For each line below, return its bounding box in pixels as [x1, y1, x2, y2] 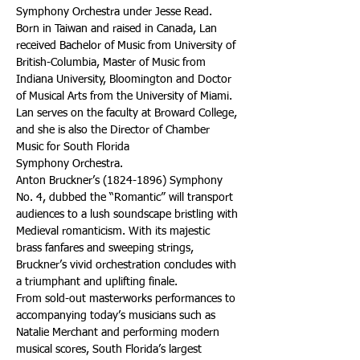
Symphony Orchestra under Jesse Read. [16, 6, 215, 18]
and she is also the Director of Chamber [16, 125, 213, 136]
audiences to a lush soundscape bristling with [16, 209, 241, 220]
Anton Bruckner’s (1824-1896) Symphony [16, 175, 226, 186]
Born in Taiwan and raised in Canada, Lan [16, 23, 220, 35]
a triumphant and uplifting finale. [16, 276, 178, 288]
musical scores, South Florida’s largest [16, 344, 205, 355]
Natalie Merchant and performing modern [16, 327, 223, 338]
